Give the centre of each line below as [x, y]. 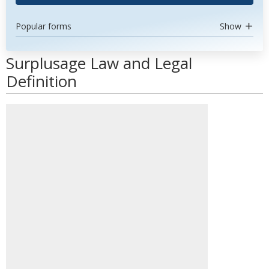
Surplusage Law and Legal [99, 63]
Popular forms [44, 26]
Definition [41, 81]
